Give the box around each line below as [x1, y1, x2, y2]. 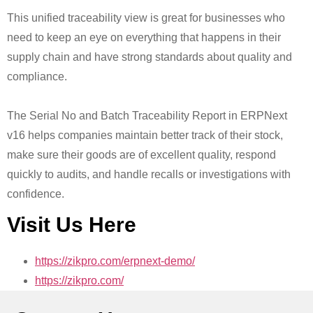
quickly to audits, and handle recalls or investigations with [7, 168, 291, 180]
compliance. [7, 70, 67, 82]
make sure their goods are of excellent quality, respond [7, 148, 276, 161]
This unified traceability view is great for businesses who [7, 11, 285, 24]
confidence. [7, 187, 64, 200]
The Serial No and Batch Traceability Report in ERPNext [7, 109, 287, 122]
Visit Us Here [7, 212, 136, 236]
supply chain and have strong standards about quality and [7, 50, 292, 63]
